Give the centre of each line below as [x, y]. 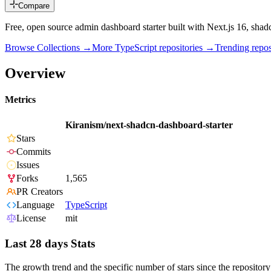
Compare [34, 6]
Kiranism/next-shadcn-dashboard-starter [149, 125]
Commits [34, 152]
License [31, 218]
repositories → [186, 48]
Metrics [20, 100]
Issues [28, 165]
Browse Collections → [48, 48]
